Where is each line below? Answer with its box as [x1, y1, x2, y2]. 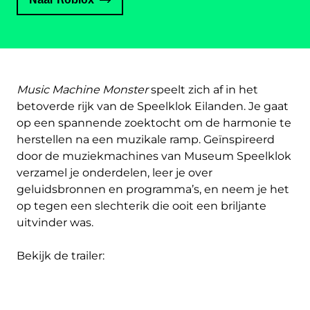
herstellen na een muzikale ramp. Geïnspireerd [17, 133, 275, 146]
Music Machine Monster [17, 83, 148, 96]
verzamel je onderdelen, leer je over [17, 166, 212, 179]
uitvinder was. [17, 216, 93, 229]
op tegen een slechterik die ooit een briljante [17, 199, 266, 212]
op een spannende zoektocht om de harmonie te [17, 116, 291, 129]
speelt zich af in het [148, 83, 258, 96]
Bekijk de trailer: [17, 249, 104, 262]
